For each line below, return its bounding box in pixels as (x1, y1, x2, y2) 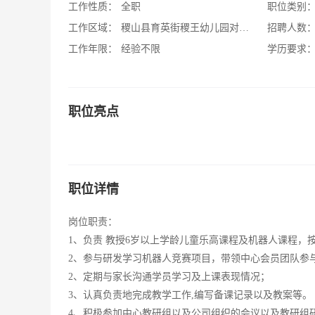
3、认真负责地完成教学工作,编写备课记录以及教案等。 (68, 290, 312, 300)
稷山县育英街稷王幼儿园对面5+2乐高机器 (121, 22, 239, 33)
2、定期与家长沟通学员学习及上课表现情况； (68, 271, 270, 282)
